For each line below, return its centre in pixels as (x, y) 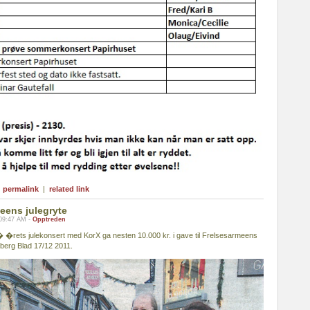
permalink (21, 189)
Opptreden (49, 219)
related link (69, 189)
